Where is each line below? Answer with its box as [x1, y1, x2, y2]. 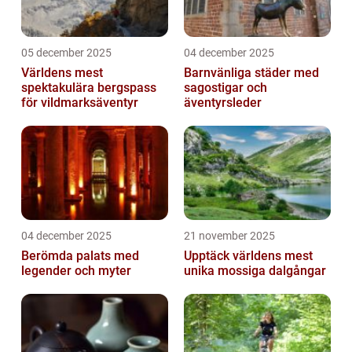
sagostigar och [184, 80, 267, 96]
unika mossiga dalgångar [184, 263, 326, 279]
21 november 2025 [184, 229, 275, 243]
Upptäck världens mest [184, 248, 313, 264]
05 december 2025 [21, 46, 112, 60]
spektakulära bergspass [21, 80, 156, 96]
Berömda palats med [21, 248, 139, 264]
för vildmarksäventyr [21, 95, 138, 111]
